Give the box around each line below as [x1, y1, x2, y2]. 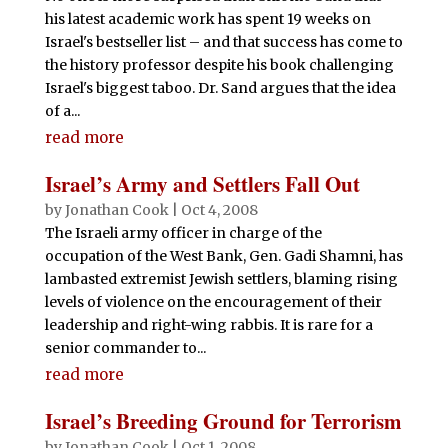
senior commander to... [44, 339, 206, 357]
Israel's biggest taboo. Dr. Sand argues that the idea [44, 79, 396, 97]
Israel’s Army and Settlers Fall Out [44, 169, 360, 199]
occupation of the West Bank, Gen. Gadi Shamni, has [44, 247, 403, 265]
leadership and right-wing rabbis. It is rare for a [44, 316, 373, 334]
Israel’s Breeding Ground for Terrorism [44, 406, 402, 436]
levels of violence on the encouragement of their [44, 293, 382, 311]
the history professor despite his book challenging [44, 56, 394, 74]
